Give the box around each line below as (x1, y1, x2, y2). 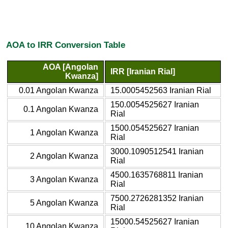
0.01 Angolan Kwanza (19, 85, 98, 95)
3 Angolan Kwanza (30, 175, 98, 184)
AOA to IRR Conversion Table (6, 40, 125, 50)
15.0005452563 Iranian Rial (110, 85, 211, 95)
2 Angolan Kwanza (30, 151, 98, 160)
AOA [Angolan (43, 62, 98, 71)
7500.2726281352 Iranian (110, 193, 204, 203)
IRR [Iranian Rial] (110, 67, 175, 76)
